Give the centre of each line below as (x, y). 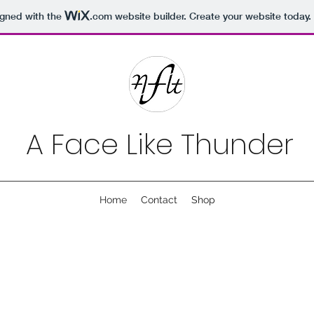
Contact (159, 200)
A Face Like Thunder (160, 144)
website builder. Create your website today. (211, 16)
